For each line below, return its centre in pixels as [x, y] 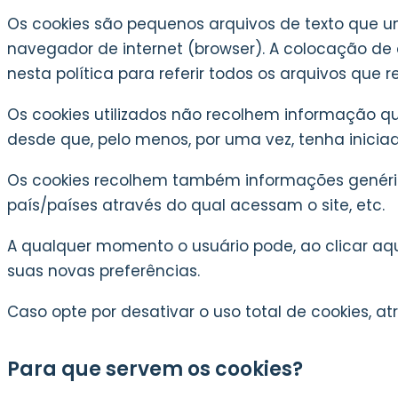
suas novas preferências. [103, 271]
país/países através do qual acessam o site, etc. [196, 205]
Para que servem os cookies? [155, 369]
